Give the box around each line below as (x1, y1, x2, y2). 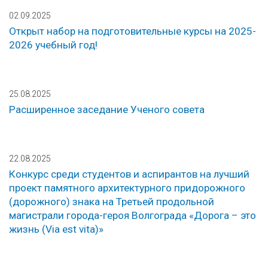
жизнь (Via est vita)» (9, 223, 103, 236)
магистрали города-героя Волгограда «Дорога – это (9, 209, 256, 222)
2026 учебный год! (9, 39, 98, 51)
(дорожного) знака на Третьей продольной (9, 196, 214, 208)
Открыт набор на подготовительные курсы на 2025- (9, 25, 256, 38)
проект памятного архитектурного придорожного (9, 182, 245, 194)
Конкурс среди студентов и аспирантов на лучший (9, 168, 249, 181)
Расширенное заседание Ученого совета (9, 103, 205, 116)
